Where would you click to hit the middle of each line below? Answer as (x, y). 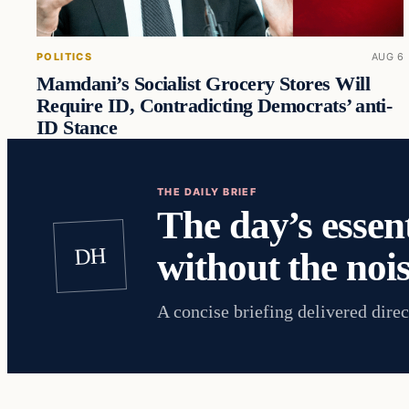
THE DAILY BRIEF (207, 192)
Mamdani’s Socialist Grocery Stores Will (204, 84)
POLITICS (65, 57)
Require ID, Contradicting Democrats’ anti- (215, 106)
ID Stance (77, 128)
